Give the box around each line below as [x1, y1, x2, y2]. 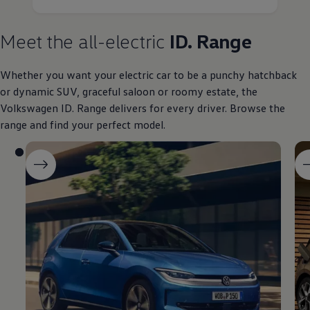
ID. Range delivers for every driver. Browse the [58, 101, 285, 116]
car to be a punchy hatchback [154, 68, 297, 82]
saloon [123, 84, 155, 99]
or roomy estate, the [155, 84, 257, 99]
